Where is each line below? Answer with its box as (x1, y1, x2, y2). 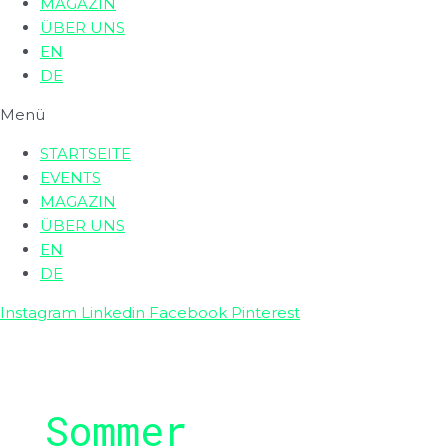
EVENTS (40, 168, 101, 187)
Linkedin (81, 303, 145, 322)
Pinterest (231, 303, 300, 322)
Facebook (149, 303, 227, 322)
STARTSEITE (40, 144, 131, 163)
